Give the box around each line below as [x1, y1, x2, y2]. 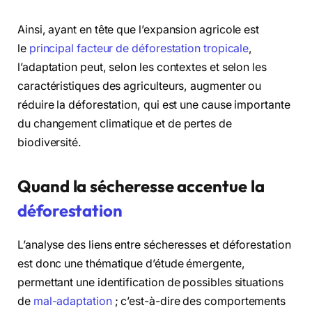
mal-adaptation [33, 295, 112, 309]
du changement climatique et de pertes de [17, 117, 232, 131]
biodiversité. [17, 136, 81, 150]
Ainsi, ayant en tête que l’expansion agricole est [17, 23, 260, 37]
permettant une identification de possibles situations [17, 276, 283, 290]
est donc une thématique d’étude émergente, [17, 257, 245, 271]
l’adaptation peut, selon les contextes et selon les [17, 61, 267, 75]
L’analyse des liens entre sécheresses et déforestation [17, 238, 291, 252]
